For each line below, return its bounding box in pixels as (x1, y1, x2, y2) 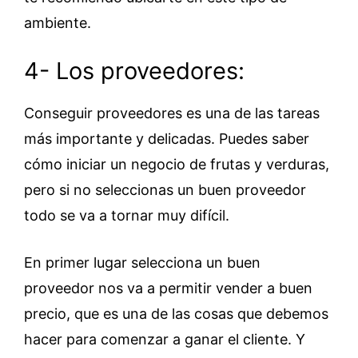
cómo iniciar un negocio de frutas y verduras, (24, 156, 329, 173)
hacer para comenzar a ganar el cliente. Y (24, 331, 305, 348)
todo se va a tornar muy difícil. (24, 207, 229, 224)
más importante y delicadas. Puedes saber (24, 130, 309, 147)
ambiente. (24, 14, 91, 31)
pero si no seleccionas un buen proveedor (24, 181, 306, 198)
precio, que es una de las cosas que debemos (24, 305, 328, 322)
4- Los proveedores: (24, 57, 245, 85)
